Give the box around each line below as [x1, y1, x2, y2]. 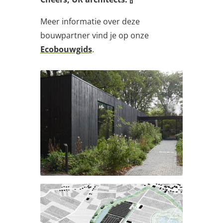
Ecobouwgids [40, 44, 92, 55]
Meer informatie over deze [40, 16, 140, 27]
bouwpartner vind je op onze [40, 30, 149, 41]
